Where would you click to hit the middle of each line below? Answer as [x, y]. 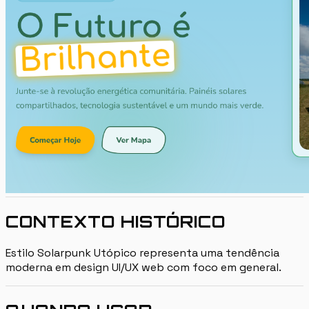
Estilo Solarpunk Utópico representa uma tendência [142, 252]
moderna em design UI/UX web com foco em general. [143, 267]
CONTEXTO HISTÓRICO [116, 221]
